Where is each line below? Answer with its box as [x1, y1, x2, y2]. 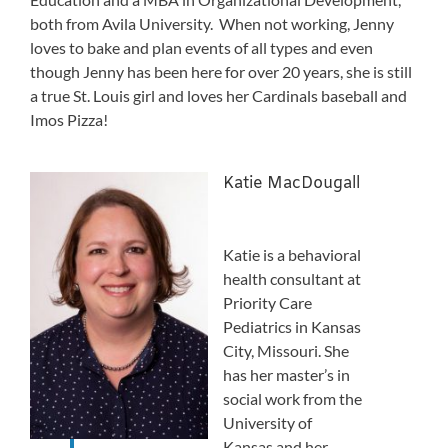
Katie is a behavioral [223, 245, 361, 265]
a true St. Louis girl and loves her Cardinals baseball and [30, 86, 407, 106]
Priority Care [223, 293, 312, 313]
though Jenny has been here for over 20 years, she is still [30, 62, 412, 82]
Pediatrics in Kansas [223, 317, 361, 337]
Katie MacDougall [223, 173, 360, 195]
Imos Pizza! [30, 110, 108, 130]
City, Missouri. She [223, 341, 349, 361]
